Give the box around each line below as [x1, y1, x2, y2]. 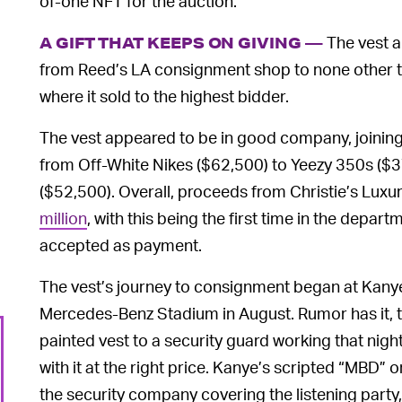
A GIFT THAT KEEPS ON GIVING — [39, 33, 323, 52]
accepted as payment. [39, 234, 202, 255]
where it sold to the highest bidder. [39, 85, 289, 106]
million [39, 207, 87, 228]
